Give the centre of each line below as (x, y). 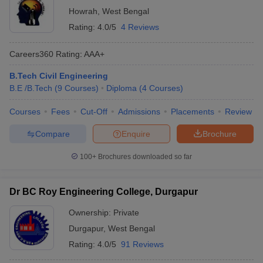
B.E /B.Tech (31, 88)
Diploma (122, 88)
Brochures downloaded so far (144, 157)
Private (126, 213)
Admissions (139, 112)
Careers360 (31, 54)
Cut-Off (94, 112)
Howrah (83, 11)
